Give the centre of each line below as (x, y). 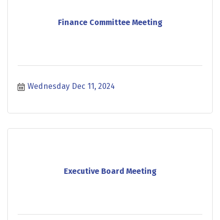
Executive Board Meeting (110, 171)
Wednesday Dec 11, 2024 (71, 86)
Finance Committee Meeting (110, 23)
